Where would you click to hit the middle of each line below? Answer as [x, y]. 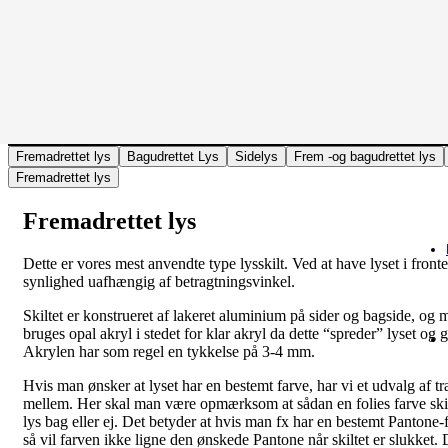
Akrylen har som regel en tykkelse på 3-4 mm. [169, 351]
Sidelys [256, 156]
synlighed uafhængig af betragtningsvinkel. [159, 281]
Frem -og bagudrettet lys [365, 156]
